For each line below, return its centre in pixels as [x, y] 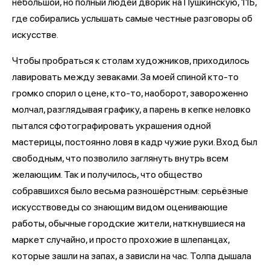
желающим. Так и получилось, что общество [107, 174]
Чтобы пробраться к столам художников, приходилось [131, 61]
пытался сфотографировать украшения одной [111, 126]
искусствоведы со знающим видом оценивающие [120, 207]
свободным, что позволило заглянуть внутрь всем [120, 158]
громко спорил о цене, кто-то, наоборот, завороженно [130, 93]
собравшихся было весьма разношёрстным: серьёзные [130, 191]
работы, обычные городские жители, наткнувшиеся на [129, 223]
